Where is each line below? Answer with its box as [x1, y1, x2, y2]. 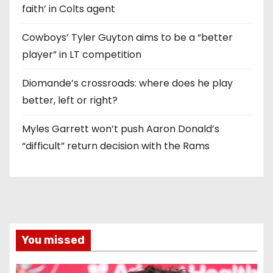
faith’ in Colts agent [22, 2, 115, 16]
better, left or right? [22, 93, 118, 107]
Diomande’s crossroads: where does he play [22, 76, 233, 90]
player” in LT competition [22, 48, 141, 62]
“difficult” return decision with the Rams [22, 139, 210, 153]
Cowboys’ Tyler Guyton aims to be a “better [22, 30, 233, 44]
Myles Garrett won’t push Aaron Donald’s [22, 122, 219, 136]
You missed [22, 233, 85, 247]
